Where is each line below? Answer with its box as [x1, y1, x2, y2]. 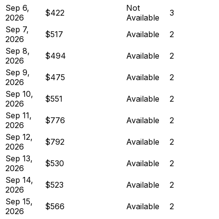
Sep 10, [5, 88, 33, 99]
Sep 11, [5, 110, 32, 120]
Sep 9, [5, 67, 30, 77]
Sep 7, [5, 24, 29, 34]
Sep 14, [5, 175, 33, 185]
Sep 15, [5, 196, 33, 206]
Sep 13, [5, 153, 33, 163]
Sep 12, [5, 131, 33, 142]
